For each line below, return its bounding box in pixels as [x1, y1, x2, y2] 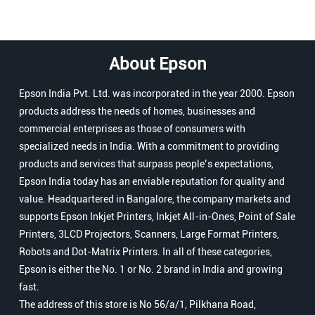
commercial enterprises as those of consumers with [19, 123, 245, 135]
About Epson [108, 54, 207, 75]
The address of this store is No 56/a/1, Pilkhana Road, [19, 299, 256, 311]
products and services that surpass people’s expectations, [19, 158, 274, 170]
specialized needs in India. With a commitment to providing [19, 141, 279, 153]
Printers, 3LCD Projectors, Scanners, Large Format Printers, [19, 229, 279, 240]
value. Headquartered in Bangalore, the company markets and [19, 193, 290, 205]
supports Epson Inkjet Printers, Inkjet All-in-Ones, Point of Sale [19, 211, 295, 223]
